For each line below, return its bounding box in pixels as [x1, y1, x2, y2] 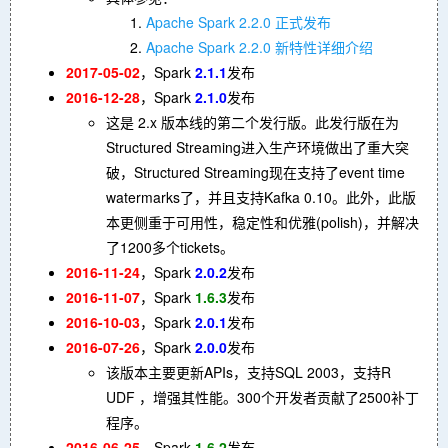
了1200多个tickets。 [106, 236, 234, 257]
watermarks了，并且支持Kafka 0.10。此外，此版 [106, 186, 416, 207]
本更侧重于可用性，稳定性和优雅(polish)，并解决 [106, 211, 419, 232]
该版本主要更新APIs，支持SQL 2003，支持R [106, 361, 391, 382]
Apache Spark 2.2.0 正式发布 [146, 11, 331, 32]
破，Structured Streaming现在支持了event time [106, 161, 405, 182]
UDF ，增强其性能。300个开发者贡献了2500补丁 [106, 386, 419, 407]
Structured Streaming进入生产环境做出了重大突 [106, 136, 409, 157]
